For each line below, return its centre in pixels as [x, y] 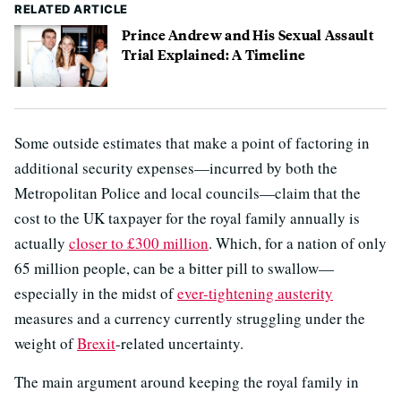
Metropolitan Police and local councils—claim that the [188, 193]
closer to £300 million [139, 243]
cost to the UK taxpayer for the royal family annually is [187, 218]
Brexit [96, 344]
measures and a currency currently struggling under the [190, 319]
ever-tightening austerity [255, 294]
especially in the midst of [96, 294]
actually [42, 243]
